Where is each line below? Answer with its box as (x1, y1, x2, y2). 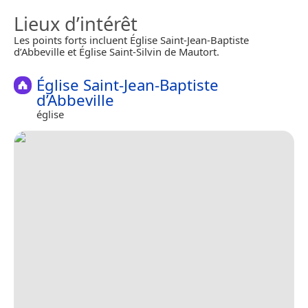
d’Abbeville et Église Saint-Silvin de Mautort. (14, 45, 219, 58)
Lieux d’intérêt (14, 11, 137, 36)
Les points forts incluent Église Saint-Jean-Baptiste (14, 33, 249, 47)
